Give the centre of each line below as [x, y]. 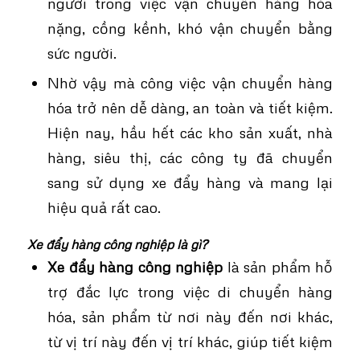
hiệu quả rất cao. [104, 207]
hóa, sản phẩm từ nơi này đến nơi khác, [190, 316]
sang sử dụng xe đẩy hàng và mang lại [190, 182]
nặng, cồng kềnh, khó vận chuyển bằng [190, 28]
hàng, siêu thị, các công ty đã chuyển [190, 157]
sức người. [82, 53]
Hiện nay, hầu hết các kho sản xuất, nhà [190, 132]
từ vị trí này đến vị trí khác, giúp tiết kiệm [190, 341]
